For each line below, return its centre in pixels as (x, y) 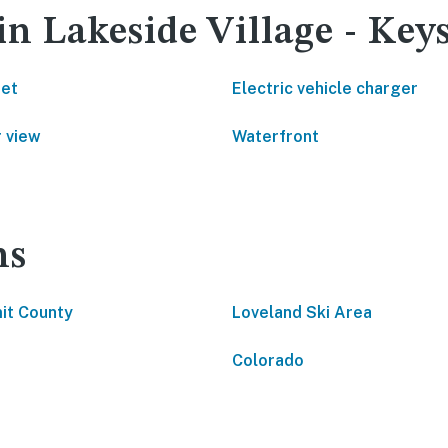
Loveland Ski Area (302, 312)
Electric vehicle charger (325, 88)
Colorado (268, 360)
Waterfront (275, 136)
